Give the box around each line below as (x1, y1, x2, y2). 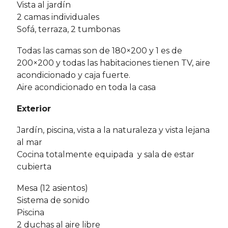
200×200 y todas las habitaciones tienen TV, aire (17, 58, 210, 68)
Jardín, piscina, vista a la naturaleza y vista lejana (17, 125, 210, 135)
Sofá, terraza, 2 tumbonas (17, 24, 120, 35)
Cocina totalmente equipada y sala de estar (17, 150, 194, 160)
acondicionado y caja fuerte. (17, 70, 130, 80)
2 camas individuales (17, 12, 99, 22)
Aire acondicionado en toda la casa (17, 82, 156, 93)
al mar (17, 137, 42, 148)
